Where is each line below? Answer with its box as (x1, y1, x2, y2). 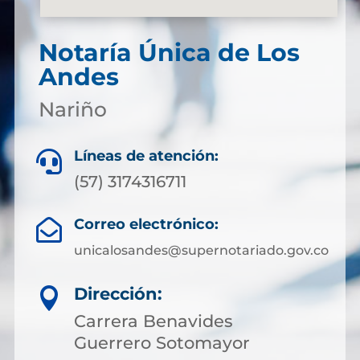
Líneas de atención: (74, 147, 219, 165)
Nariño (38, 97, 107, 121)
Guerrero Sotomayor (74, 333, 250, 353)
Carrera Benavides (74, 311, 233, 331)
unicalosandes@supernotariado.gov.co (73, 243, 329, 258)
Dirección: (74, 284, 162, 304)
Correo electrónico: (73, 215, 219, 233)
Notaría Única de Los (38, 38, 300, 67)
